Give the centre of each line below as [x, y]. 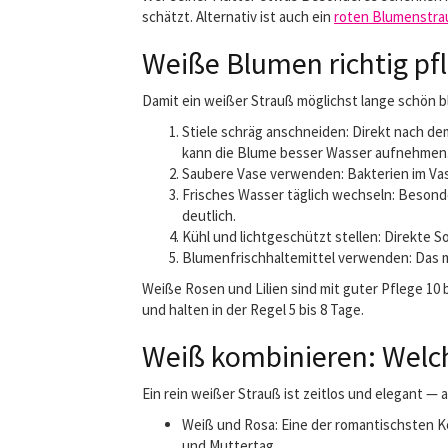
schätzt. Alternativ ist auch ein [238, 16]
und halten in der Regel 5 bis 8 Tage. [253, 309]
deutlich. [209, 215]
